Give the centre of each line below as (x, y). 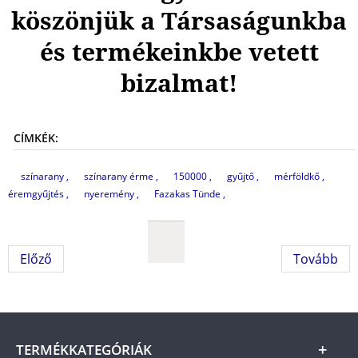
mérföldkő (298, 176)
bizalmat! (179, 83)
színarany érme (120, 176)
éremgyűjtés (37, 194)
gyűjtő (242, 176)
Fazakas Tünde (189, 194)
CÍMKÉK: (36, 138)
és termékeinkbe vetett (179, 52)
